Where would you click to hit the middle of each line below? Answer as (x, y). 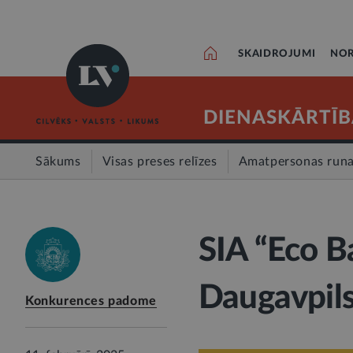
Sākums (58, 162)
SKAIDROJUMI (277, 54)
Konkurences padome (91, 301)
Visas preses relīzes (160, 162)
